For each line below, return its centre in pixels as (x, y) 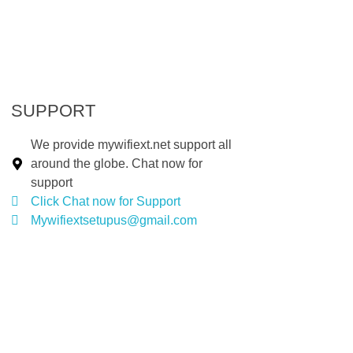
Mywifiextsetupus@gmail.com (114, 220)
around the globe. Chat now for (117, 163)
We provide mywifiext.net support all (131, 144)
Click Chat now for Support (106, 201)
